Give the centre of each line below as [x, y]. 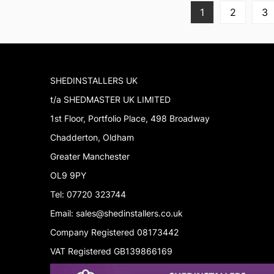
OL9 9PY [68, 176]
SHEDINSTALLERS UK [94, 81]
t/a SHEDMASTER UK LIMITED [110, 100]
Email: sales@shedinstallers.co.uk [117, 213]
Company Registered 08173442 [114, 232]
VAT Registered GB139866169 [111, 251]
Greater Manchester [90, 157]
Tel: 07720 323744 [88, 194]
